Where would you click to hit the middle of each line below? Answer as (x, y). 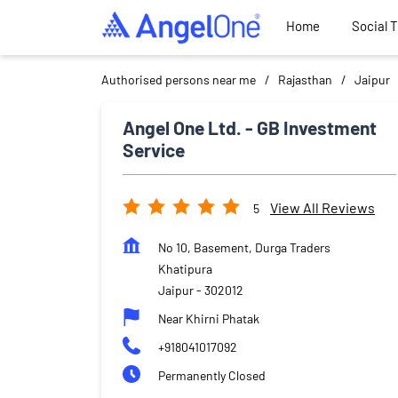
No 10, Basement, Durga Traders (244, 247)
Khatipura (185, 268)
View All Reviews (322, 208)
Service (154, 149)
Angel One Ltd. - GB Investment (250, 127)
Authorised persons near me (179, 79)
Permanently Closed (212, 375)
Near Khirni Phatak (209, 318)
